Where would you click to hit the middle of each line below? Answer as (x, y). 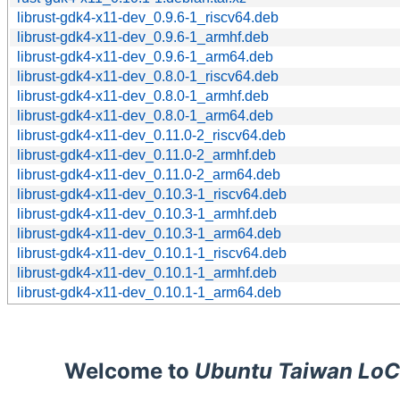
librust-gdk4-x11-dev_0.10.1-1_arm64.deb (149, 292)
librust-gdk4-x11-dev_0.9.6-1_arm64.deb (145, 56)
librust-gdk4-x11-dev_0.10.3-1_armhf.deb (147, 213)
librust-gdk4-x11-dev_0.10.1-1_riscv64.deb (152, 253)
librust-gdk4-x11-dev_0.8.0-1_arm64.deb (145, 115)
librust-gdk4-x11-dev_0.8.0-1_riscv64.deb (148, 76)
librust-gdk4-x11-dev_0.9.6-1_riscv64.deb (148, 17)
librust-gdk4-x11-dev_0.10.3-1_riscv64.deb (152, 194)
